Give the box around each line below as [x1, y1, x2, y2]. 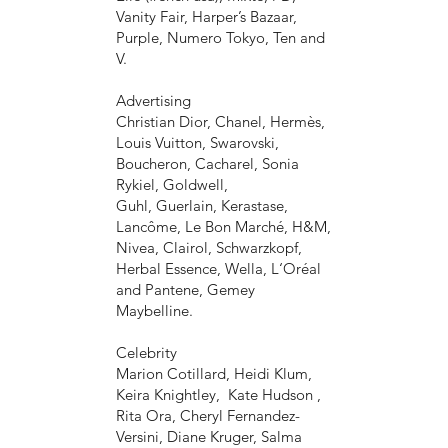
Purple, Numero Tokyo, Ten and [115, 27, 325, 47]
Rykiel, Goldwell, [115, 174, 228, 194]
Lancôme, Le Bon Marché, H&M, [115, 216, 331, 236]
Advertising [115, 90, 191, 110]
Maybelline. [115, 300, 193, 320]
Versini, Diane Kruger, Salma [115, 426, 302, 446]
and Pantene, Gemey [115, 279, 255, 299]
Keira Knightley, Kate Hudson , [115, 384, 321, 404]
